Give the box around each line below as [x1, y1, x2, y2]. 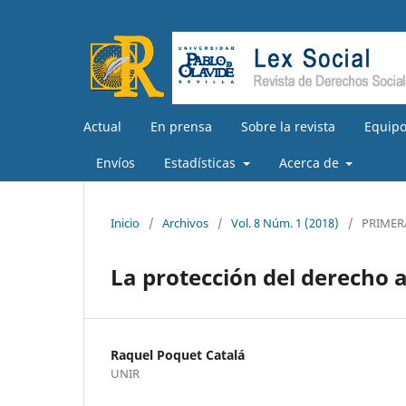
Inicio [111, 214, 140, 231]
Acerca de [278, 153, 343, 171]
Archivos [162, 214, 208, 231]
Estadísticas [164, 153, 239, 171]
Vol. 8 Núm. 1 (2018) [231, 214, 339, 231]
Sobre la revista [241, 117, 335, 135]
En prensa [150, 117, 212, 135]
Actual [83, 117, 121, 135]
